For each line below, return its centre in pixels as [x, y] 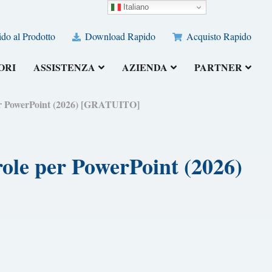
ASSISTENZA [65, 67]
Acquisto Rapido [218, 36]
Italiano [135, 7]
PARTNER [219, 67]
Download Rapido [119, 36]
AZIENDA [145, 67]
